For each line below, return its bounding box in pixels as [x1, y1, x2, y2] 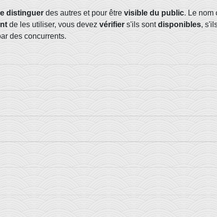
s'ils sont [124, 20, 158, 29]
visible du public [124, 9, 184, 17]
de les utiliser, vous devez [7, 20, 99, 29]
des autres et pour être [44, 9, 124, 17]
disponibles [158, 20, 201, 29]
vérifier [99, 20, 124, 29]
